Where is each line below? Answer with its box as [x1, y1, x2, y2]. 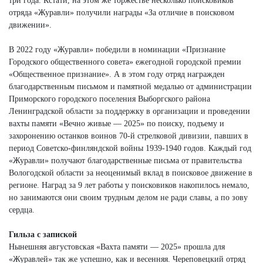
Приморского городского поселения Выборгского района [9, 94, 210, 103]
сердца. [9, 205, 35, 214]
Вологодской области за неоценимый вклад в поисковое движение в [9, 168, 252, 177]
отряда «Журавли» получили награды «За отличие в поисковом [9, 8, 234, 17]
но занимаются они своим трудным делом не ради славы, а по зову [9, 193, 248, 202]
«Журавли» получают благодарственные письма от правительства [9, 156, 242, 165]
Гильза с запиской [9, 230, 77, 239]
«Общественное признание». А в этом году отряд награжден [9, 69, 225, 79]
